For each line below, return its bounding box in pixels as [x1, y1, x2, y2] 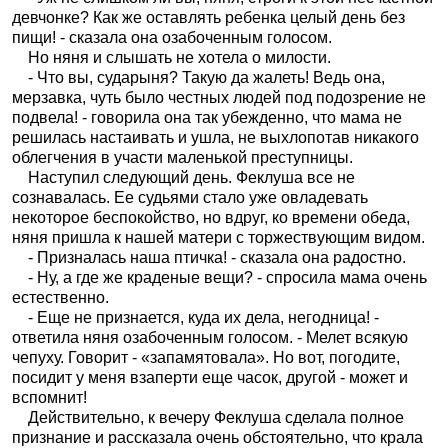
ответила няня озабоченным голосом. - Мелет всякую [12, 329, 408, 346]
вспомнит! [12, 389, 87, 406]
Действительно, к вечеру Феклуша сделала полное [12, 409, 404, 426]
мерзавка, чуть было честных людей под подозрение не [12, 89, 426, 106]
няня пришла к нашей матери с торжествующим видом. [12, 229, 425, 246]
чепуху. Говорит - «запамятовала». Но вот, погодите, [12, 349, 400, 366]
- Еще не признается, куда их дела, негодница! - [12, 309, 379, 326]
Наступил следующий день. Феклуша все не [12, 169, 355, 186]
